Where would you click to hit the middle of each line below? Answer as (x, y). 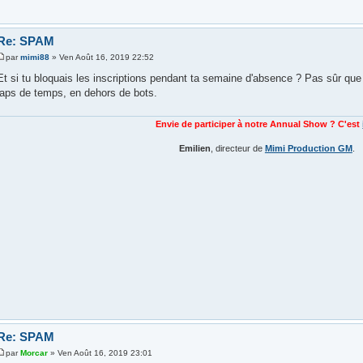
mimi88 (34, 57)
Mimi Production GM (308, 149)
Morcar (34, 352)
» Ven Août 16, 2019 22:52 (101, 57)
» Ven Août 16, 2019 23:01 (100, 352)
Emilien (194, 149)
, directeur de (237, 149)
